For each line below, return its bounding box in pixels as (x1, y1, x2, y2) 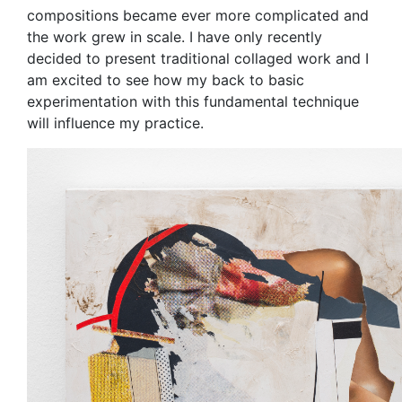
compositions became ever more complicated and (27, 6, 369, 25)
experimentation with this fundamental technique (27, 92, 359, 111)
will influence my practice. (27, 114, 204, 133)
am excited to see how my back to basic (27, 71, 304, 90)
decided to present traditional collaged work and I (27, 49, 369, 68)
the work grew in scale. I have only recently (27, 28, 322, 47)
